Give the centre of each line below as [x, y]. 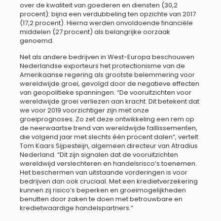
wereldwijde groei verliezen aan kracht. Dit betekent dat [110, 101]
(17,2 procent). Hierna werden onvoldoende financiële [106, 23]
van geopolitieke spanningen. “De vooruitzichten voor [106, 92]
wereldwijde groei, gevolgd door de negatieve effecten [110, 83]
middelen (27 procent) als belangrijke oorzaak [95, 32]
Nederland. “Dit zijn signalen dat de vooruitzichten [99, 154]
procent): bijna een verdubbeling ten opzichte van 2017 [108, 14]
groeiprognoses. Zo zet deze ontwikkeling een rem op [107, 119]
